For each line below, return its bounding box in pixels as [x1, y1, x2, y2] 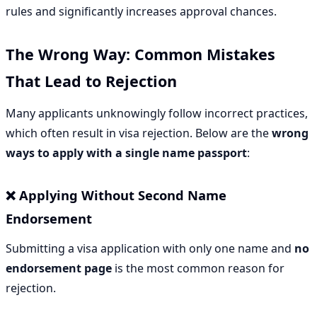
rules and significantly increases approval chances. [6, 3, 277, 19]
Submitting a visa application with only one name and [6, 241, 294, 257]
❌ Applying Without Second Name [6, 186, 226, 204]
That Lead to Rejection [6, 71, 177, 92]
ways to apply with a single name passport [6, 145, 247, 161]
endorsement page [6, 260, 112, 277]
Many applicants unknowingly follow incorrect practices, [6, 105, 308, 122]
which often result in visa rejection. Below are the [6, 125, 272, 142]
